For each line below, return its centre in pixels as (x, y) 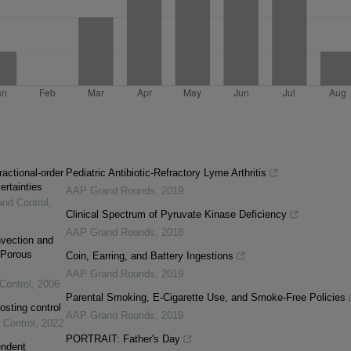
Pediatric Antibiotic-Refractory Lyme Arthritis (166, 173)
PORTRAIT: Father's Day (123, 339)
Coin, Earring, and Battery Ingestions (149, 256)
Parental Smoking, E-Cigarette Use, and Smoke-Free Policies (205, 298)
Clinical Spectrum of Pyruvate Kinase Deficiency (176, 215)
